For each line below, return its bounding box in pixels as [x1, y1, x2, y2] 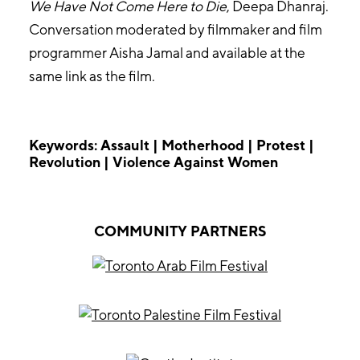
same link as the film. [28, 67, 155, 84]
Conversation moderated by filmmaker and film [28, 20, 322, 38]
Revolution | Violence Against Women [28, 153, 278, 170]
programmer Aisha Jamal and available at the [28, 43, 305, 61]
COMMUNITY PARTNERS [93, 222, 267, 239]
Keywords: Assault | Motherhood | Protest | [28, 136, 314, 153]
